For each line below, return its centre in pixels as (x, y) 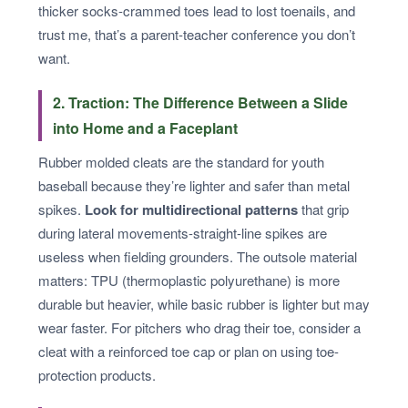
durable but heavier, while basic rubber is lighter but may (204, 304)
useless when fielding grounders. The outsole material (198, 256)
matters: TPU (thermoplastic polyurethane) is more (189, 280)
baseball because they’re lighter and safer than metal (194, 185)
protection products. (97, 375)
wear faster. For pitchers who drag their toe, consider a (199, 327)
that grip (323, 209)
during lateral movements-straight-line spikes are (183, 233)
